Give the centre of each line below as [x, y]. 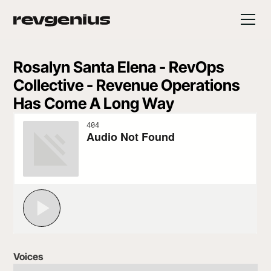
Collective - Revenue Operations [127, 85]
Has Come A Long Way [94, 103]
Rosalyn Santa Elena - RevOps [119, 67]
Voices [28, 256]
